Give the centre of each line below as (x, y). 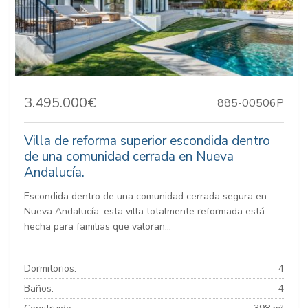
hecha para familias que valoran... (98, 226)
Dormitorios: (50, 268)
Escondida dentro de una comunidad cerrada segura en (145, 196)
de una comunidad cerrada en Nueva (129, 156)
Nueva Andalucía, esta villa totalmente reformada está (144, 211)
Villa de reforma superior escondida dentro (147, 141)
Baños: (39, 288)
